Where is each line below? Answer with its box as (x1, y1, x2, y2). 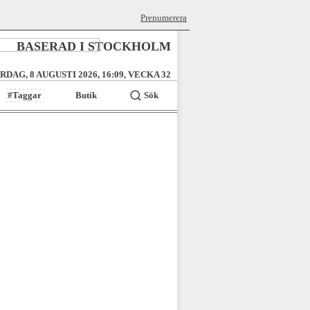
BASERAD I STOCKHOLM (17, 39, 171, 53)
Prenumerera (140, 12, 187, 23)
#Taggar (8, 90, 42, 100)
